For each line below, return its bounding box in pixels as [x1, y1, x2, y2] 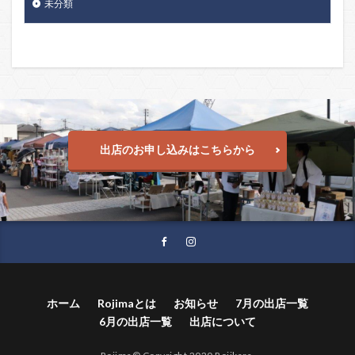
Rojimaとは [97, 296, 156, 311]
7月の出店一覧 [235, 296, 308, 311]
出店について [189, 315, 256, 329]
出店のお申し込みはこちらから [100, 143, 255, 157]
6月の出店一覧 [99, 315, 172, 329]
